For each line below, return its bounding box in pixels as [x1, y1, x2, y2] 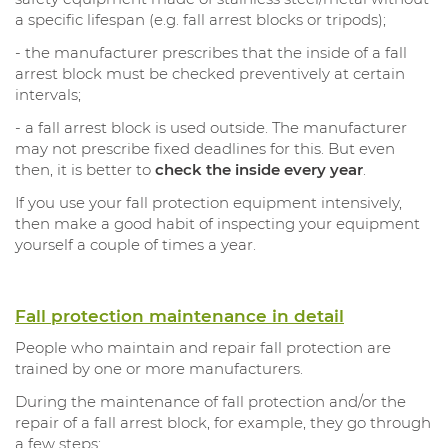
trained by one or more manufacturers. [15, 359, 303, 379]
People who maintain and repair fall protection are [15, 338, 391, 358]
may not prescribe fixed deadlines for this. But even [15, 138, 395, 158]
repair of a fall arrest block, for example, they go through [15, 413, 431, 433]
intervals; [15, 84, 81, 104]
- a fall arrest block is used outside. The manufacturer [15, 117, 407, 137]
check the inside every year [155, 159, 363, 179]
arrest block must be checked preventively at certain [15, 63, 405, 83]
